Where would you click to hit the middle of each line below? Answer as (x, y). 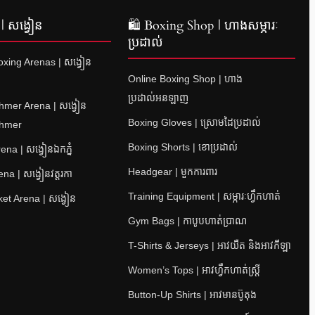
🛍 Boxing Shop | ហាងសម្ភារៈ (203, 25)
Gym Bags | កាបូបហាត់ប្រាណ (187, 220)
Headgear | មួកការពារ (172, 171)
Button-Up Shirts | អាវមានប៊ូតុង (192, 294)
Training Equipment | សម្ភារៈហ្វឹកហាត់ (204, 196)
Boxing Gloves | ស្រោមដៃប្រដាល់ (194, 122)
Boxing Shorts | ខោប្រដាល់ (182, 147)
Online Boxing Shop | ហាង (185, 78)
